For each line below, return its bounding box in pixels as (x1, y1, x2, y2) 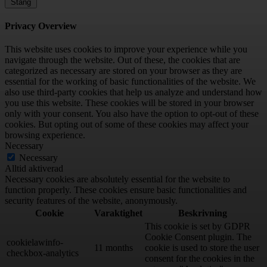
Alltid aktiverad (5, 163, 63, 174)
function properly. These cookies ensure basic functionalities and (5, 185, 247, 195)
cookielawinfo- (7, 237, 63, 248)
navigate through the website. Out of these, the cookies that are (5, 55, 240, 66)
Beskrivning (178, 208, 227, 219)
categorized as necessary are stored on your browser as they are (5, 66, 242, 76)
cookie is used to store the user (145, 243, 259, 253)
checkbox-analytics (7, 248, 79, 259)
